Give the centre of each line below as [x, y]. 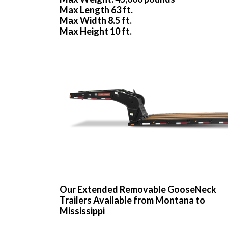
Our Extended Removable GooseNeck [138, 190]
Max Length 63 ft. [96, 10]
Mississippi [82, 211]
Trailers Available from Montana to [132, 200]
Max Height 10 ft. [96, 31]
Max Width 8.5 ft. [96, 21]
